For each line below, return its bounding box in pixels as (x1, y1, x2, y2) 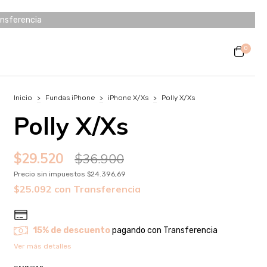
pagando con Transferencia (110, 225, 218, 235)
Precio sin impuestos (14, 170, 88, 178)
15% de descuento (32, 225, 110, 235)
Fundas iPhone (45, 94, 95, 102)
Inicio (14, 94, 33, 102)
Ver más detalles (14, 242, 72, 251)
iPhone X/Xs (108, 94, 149, 102)
